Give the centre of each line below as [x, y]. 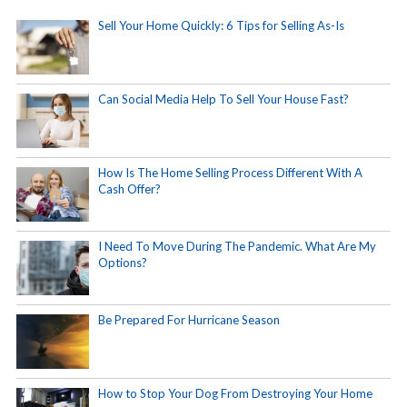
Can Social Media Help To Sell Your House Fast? [223, 99]
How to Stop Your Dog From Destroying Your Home [235, 394]
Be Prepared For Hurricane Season [189, 320]
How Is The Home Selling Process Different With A [230, 173]
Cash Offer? [129, 189]
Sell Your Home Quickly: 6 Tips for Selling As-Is [221, 26]
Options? [123, 263]
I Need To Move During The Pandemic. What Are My [237, 247]
